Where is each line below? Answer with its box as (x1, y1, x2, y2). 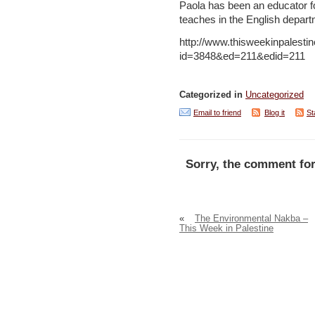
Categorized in (179, 89, 245, 100)
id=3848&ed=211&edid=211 (179, 51, 305, 63)
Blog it (264, 108, 285, 117)
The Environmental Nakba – (195, 213, 308, 224)
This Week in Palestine (179, 223, 274, 233)
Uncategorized (245, 89, 304, 100)
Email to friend (193, 108, 241, 117)
